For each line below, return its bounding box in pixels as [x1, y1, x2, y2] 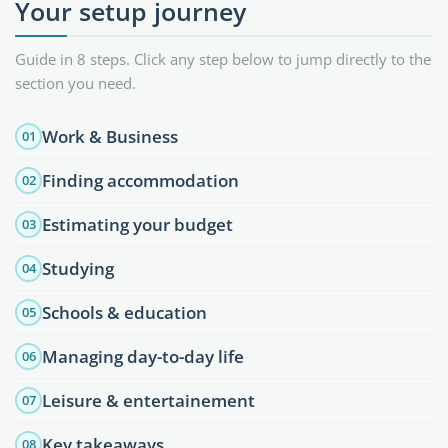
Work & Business [42, 124, 178, 148]
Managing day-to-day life [42, 344, 244, 368]
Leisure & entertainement [42, 388, 255, 412]
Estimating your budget [42, 212, 233, 236]
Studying [42, 256, 114, 280]
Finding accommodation [42, 168, 239, 192]
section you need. [15, 73, 136, 93]
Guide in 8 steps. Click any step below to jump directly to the [15, 49, 431, 69]
